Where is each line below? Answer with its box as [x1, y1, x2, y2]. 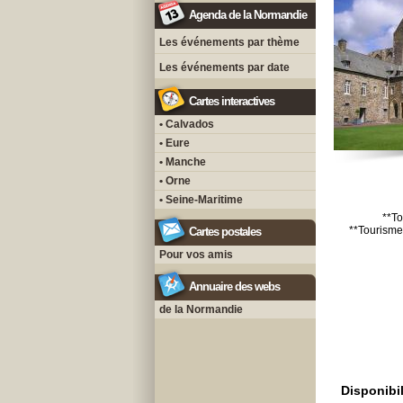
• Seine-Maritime [159, 193, 243, 206]
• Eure [159, 137, 190, 149]
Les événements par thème [159, 36, 300, 49]
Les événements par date [159, 61, 290, 74]
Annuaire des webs [189, 280, 280, 293]
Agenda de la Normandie [189, 8, 307, 22]
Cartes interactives [189, 94, 274, 108]
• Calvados [159, 118, 214, 130]
